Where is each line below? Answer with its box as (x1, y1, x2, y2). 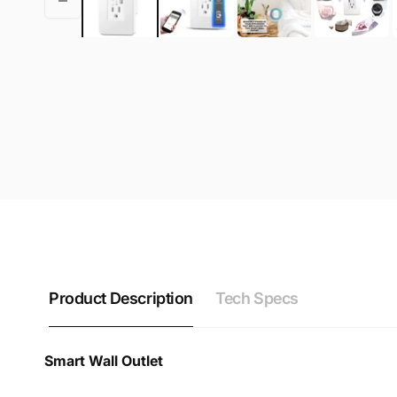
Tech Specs (215, 289, 299, 307)
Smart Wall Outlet (44, 352, 163, 370)
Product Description (49, 289, 194, 307)
